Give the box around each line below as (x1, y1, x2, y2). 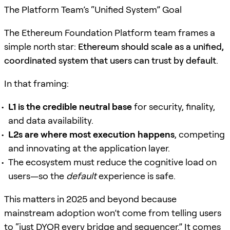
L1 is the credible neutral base (8, 101, 132, 112)
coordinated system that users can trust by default (4, 54, 216, 66)
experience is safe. (97, 170, 176, 181)
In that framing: (4, 78, 69, 89)
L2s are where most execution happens (8, 128, 175, 140)
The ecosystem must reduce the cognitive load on (8, 156, 217, 167)
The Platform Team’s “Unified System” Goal (4, 4, 182, 15)
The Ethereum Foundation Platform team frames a (4, 27, 215, 38)
